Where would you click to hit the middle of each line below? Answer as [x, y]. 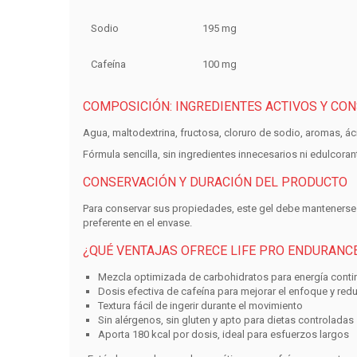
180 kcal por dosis [175, 335]
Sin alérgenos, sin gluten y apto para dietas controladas [226, 320]
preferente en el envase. [137, 223]
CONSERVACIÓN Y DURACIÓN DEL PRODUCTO [215, 182]
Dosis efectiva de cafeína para [170, 292]
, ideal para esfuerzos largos [284, 335]
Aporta [116, 335]
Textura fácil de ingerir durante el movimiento [201, 306]
